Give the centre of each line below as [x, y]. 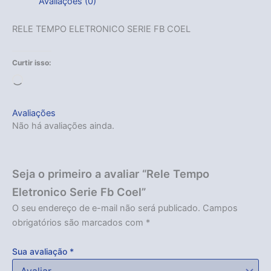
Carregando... [51, 81]
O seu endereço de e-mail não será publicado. [106, 208]
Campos [220, 208]
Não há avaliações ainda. [63, 126]
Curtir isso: [32, 62]
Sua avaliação [41, 251]
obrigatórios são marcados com [79, 223]
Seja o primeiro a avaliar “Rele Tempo [111, 174]
